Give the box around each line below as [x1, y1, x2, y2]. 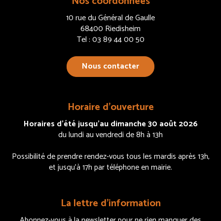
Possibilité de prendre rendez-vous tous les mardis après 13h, [11, 150, 210, 164]
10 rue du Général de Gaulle [66, 11, 155, 25]
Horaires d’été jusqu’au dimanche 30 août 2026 [23, 117, 198, 131]
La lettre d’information [60, 195, 161, 212]
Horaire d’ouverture [67, 99, 154, 116]
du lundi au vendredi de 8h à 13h [58, 128, 163, 142]
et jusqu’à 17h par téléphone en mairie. [49, 161, 172, 175]
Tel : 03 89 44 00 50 [76, 33, 145, 47]
